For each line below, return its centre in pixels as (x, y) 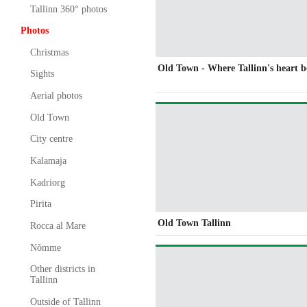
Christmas (49, 52)
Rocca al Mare (58, 226)
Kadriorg (47, 182)
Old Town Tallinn (195, 223)
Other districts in (62, 269)
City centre (51, 139)
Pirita (40, 204)
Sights (42, 74)
